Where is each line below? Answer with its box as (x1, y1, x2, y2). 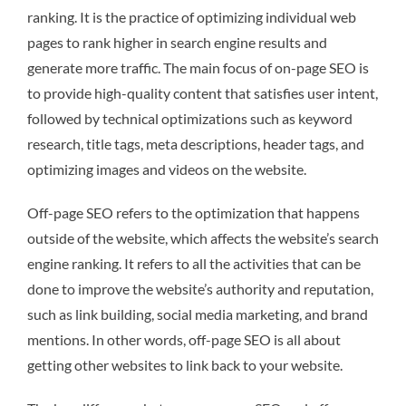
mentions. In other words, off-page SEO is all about (27, 330, 341, 348)
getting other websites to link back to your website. (27, 355, 343, 373)
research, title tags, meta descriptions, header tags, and (27, 134, 364, 152)
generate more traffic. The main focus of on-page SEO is (27, 58, 369, 76)
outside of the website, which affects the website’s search (27, 228, 379, 246)
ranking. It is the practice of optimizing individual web (27, 7, 356, 25)
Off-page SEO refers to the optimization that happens (27, 203, 360, 221)
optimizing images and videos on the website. (27, 159, 306, 178)
